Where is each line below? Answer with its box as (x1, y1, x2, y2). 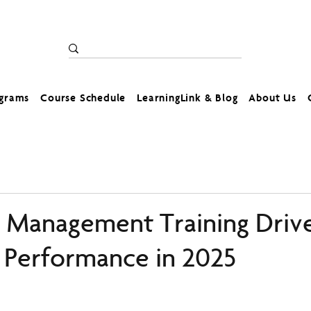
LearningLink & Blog (137, 94, 238, 105)
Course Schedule (40, 94, 126, 105)
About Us (249, 94, 296, 105)
